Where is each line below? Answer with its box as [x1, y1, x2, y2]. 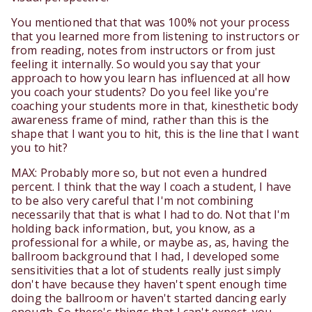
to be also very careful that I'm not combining [11, 193, 253, 209]
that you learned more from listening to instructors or [11, 29, 300, 45]
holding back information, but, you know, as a [11, 221, 255, 237]
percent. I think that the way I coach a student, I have [11, 179, 292, 195]
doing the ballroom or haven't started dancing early [11, 290, 286, 306]
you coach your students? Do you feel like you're [11, 84, 270, 100]
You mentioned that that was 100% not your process [11, 15, 290, 31]
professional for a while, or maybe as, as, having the [11, 235, 289, 251]
